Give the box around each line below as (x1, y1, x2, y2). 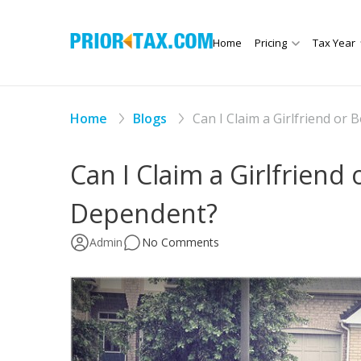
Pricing (254, 35, 287, 51)
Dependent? (70, 196, 218, 231)
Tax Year (312, 35, 355, 51)
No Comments (142, 234, 219, 251)
